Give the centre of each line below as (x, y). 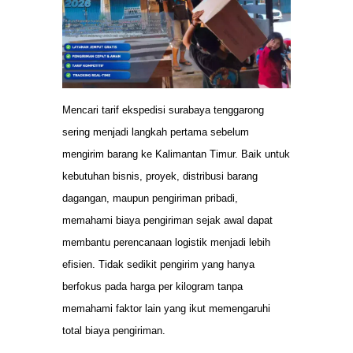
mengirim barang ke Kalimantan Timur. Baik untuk (176, 154)
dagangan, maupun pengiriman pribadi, (150, 199)
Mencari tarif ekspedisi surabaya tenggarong (163, 110)
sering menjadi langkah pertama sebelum (156, 132)
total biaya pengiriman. (114, 331)
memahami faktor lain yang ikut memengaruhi (166, 309)
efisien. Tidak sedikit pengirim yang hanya (158, 265)
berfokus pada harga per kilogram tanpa (152, 287)
